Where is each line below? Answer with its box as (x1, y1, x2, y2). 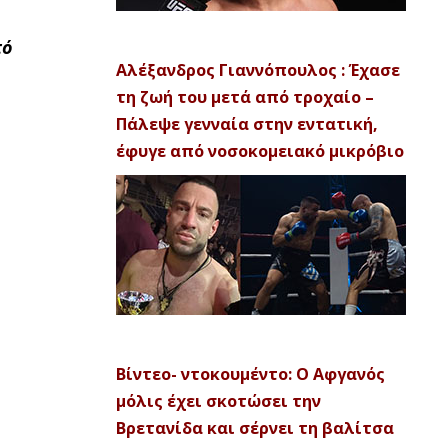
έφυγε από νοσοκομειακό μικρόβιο (116, 140, 404, 162)
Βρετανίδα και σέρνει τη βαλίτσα (116, 417, 394, 439)
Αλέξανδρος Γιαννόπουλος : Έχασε (116, 59, 400, 81)
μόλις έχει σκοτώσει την (116, 390, 321, 412)
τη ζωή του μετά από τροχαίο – (116, 86, 374, 108)
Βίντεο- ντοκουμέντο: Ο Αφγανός (116, 363, 385, 385)
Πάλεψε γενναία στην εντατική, (116, 113, 378, 135)
